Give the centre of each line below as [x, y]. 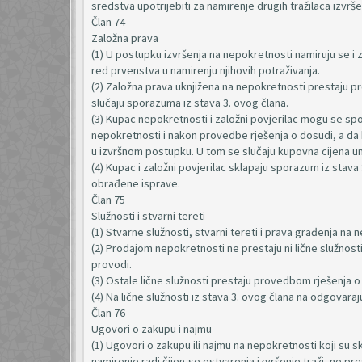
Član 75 [108, 200]
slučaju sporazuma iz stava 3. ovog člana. [190, 103]
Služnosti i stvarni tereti [148, 216]
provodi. [112, 264]
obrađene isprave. [136, 183]
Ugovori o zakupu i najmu [152, 329]
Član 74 [108, 22]
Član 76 [108, 313]
